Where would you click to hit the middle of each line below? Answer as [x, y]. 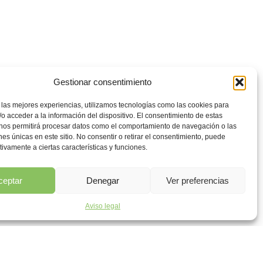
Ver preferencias [198, 180]
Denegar [102, 180]
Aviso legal [102, 206]
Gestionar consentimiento [103, 82]
